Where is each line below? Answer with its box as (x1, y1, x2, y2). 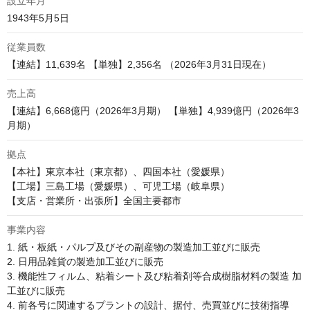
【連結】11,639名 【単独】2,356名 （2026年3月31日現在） (7, 59, 271, 71)
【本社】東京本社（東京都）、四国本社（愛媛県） (7, 166, 232, 178)
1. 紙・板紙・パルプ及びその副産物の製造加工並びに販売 (7, 241, 263, 253)
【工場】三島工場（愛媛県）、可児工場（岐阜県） (7, 181, 230, 192)
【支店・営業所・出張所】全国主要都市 (7, 195, 184, 207)
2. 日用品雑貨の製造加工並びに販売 (7, 256, 166, 268)
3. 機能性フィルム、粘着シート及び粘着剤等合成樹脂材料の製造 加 (7, 271, 302, 282)
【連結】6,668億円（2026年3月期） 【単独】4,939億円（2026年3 (7, 105, 299, 117)
